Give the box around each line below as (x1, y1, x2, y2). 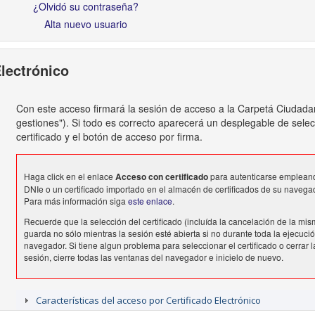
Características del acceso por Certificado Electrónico (36, 293, 262, 307)
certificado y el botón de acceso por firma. (15, 129, 202, 144)
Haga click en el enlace (23, 170, 115, 183)
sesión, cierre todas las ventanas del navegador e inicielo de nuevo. (23, 251, 283, 264)
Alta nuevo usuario (44, 17, 127, 32)
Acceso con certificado (115, 170, 208, 184)
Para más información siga (23, 195, 128, 207)
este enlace (127, 195, 172, 207)
